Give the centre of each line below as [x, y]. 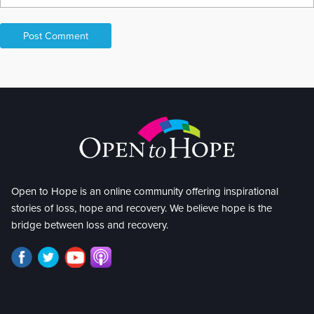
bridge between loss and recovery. [90, 225]
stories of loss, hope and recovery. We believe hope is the [142, 209]
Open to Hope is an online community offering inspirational [145, 192]
